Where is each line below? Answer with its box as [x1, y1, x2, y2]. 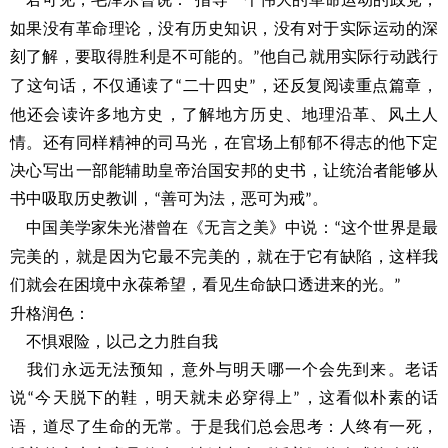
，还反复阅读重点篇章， [256, 77, 439, 94]
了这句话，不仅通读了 [10, 77, 176, 94]
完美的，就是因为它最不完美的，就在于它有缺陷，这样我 [10, 248, 438, 265]
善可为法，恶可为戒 [161, 190, 305, 207]
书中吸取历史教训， [10, 190, 154, 207]
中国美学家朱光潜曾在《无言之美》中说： [26, 219, 334, 236]
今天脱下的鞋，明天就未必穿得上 [34, 389, 294, 406]
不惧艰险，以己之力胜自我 [26, 333, 218, 350]
